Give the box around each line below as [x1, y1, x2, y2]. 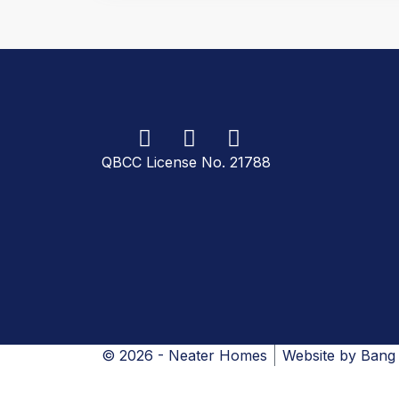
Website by [282, 346, 362, 365]
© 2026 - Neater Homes [102, 346, 268, 365]
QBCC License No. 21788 [102, 153, 272, 172]
